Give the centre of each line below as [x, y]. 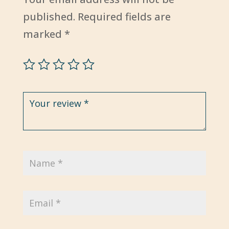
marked [43, 34]
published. [49, 17]
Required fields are [124, 17]
